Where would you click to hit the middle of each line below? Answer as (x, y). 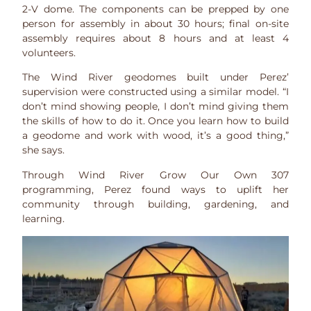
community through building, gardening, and (155, 204)
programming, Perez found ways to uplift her (155, 189)
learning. (44, 218)
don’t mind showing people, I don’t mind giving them (155, 107)
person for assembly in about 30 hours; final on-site (155, 23)
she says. (44, 150)
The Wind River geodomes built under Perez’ (155, 77)
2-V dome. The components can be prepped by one (155, 9)
